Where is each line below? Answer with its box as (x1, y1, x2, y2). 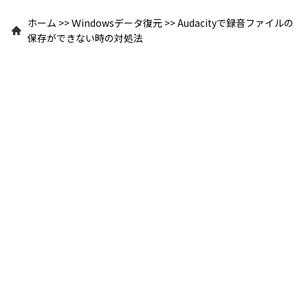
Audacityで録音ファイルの (177, 15, 294, 30)
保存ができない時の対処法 (27, 30, 143, 45)
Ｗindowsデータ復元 (71, 15, 162, 30)
